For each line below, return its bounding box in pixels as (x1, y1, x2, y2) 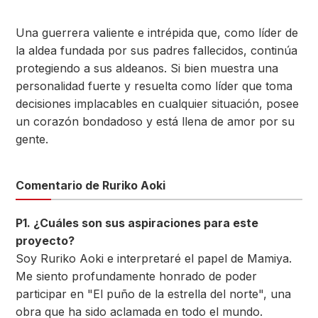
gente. (16, 132, 48, 146)
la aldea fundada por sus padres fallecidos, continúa (16, 43, 297, 57)
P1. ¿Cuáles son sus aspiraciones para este (16, 216, 258, 230)
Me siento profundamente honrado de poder (16, 269, 257, 283)
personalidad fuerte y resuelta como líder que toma (16, 79, 292, 93)
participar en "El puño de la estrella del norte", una (16, 287, 291, 301)
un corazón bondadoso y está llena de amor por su (16, 114, 295, 128)
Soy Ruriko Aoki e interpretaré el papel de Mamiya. (16, 251, 292, 265)
